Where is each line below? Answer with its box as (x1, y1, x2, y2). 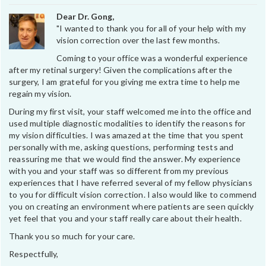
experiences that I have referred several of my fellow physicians (9, 177, 252, 188)
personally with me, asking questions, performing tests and (9, 141, 234, 152)
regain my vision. (9, 88, 72, 99)
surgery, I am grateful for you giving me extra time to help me (9, 76, 240, 87)
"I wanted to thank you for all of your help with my (56, 23, 246, 33)
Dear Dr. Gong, (56, 11, 114, 21)
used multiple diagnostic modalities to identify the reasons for (9, 118, 246, 128)
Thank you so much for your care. (9, 230, 135, 241)
